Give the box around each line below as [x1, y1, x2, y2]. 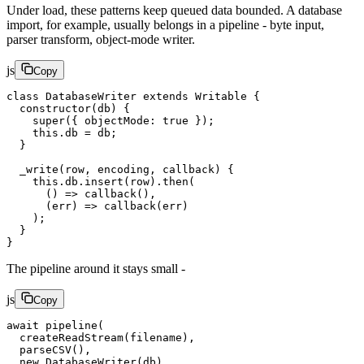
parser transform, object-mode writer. [6, 32, 195, 46]
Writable [188, 89, 247, 102]
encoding [97, 162, 149, 175]
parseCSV [6, 343, 71, 356]
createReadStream [6, 331, 123, 344]
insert [84, 175, 123, 188]
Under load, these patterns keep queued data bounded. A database [6, 2, 342, 17]
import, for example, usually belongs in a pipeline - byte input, [6, 17, 324, 32]
